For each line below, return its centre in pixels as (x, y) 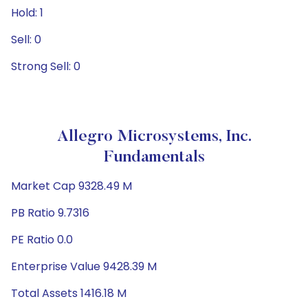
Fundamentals (154, 157)
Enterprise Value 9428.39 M (84, 266)
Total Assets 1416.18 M (69, 293)
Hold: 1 (27, 13)
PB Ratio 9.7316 (50, 213)
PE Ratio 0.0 (42, 240)
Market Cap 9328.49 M (71, 186)
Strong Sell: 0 (46, 66)
